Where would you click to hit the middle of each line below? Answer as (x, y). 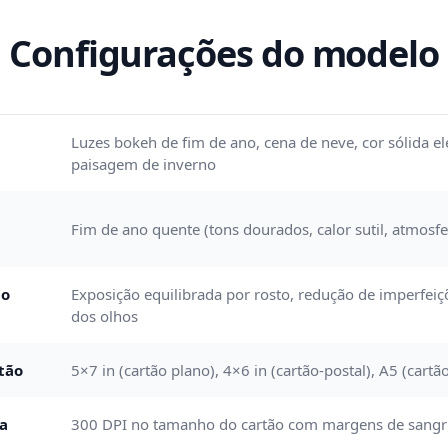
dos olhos (104, 316)
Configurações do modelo (224, 53)
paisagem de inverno (143, 164)
